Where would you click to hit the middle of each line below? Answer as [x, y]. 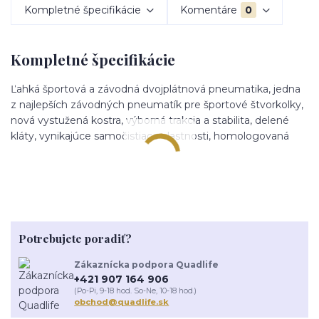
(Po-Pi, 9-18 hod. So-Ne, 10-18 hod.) [136, 291]
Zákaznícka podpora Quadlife [147, 264]
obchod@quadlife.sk [122, 302]
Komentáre [209, 10]
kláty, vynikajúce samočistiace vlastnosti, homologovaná [150, 136]
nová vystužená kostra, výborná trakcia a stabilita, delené [150, 120]
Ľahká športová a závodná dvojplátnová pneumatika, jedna [156, 89]
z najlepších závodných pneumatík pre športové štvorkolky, [157, 104]
